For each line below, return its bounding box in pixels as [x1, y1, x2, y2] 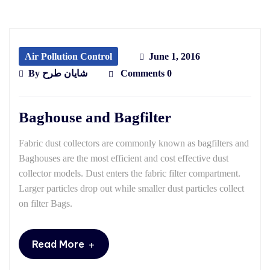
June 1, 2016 [149, 51, 200, 62]
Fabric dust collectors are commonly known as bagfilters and [19, 138, 249, 149]
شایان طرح [42, 68, 87, 79]
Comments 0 [118, 68, 172, 79]
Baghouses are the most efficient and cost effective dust [19, 153, 228, 164]
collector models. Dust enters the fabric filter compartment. [19, 168, 240, 179]
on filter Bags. [19, 198, 72, 209]
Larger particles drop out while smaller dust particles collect [19, 183, 244, 194]
